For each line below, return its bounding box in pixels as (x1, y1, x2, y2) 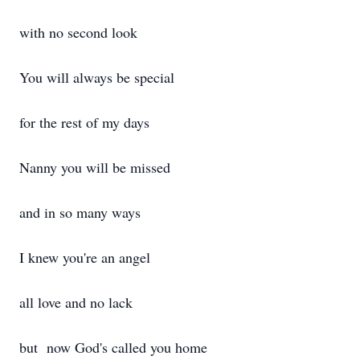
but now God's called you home (19, 337, 207, 357)
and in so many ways (19, 202, 141, 222)
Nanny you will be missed (19, 157, 170, 177)
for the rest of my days (19, 112, 149, 132)
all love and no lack (19, 292, 133, 312)
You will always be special (19, 67, 174, 87)
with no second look (19, 22, 137, 42)
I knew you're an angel (19, 247, 150, 267)
